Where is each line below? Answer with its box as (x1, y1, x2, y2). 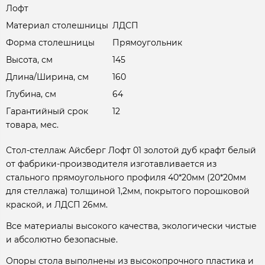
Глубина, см (6, 88, 56, 99)
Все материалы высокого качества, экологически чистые (6, 220, 257, 231)
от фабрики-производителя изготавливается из (6, 158, 216, 169)
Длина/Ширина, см (6, 71, 89, 82)
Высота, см (6, 54, 53, 65)
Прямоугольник (112, 37, 182, 48)
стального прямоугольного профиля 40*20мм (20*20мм (6, 172, 246, 183)
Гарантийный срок (6, 105, 88, 117)
